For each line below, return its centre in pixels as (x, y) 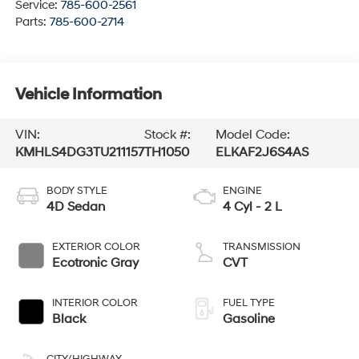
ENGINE (242, 190)
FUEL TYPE (249, 303)
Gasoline (249, 319)
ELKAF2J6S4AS (262, 153)
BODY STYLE (77, 190)
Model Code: (252, 135)
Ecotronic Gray (95, 262)
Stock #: (167, 135)
